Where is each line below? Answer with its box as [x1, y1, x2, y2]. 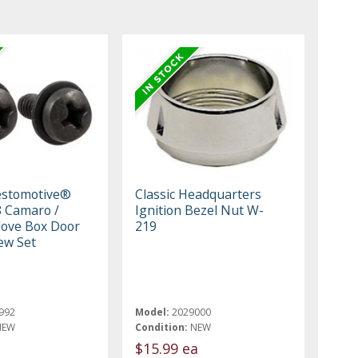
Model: [135, 304, 170, 319]
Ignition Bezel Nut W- [135, 201, 265, 219]
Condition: [135, 320, 189, 334]
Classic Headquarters [135, 185, 262, 203]
